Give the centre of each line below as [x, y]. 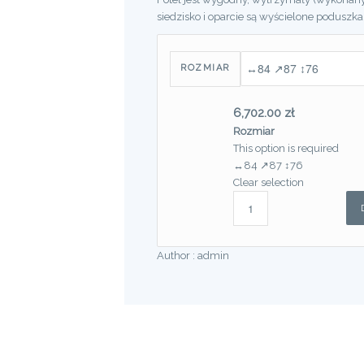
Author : [178, 255]
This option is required [286, 148]
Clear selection [269, 182]
